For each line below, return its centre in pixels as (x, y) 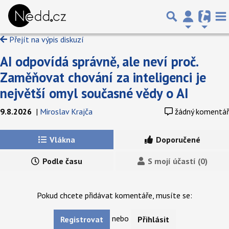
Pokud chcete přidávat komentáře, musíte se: (114, 195)
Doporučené (177, 140)
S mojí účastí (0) (176, 161)
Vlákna (61, 140)
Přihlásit (153, 219)
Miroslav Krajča (66, 111)
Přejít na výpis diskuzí (45, 39)
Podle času (61, 161)
